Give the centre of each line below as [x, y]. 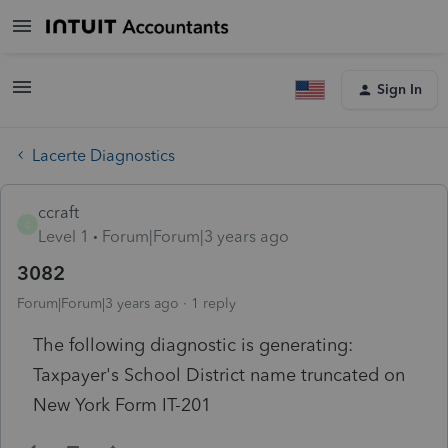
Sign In [399, 89]
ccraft [58, 212]
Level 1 [63, 236]
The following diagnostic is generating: [193, 344]
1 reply [213, 303]
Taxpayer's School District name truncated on [219, 374]
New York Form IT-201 [122, 404]
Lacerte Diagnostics [103, 155]
